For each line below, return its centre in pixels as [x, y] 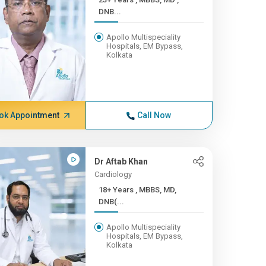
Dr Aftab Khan [121, 161]
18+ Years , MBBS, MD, [117, 190]
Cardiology [113, 174]
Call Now [154, 115]
